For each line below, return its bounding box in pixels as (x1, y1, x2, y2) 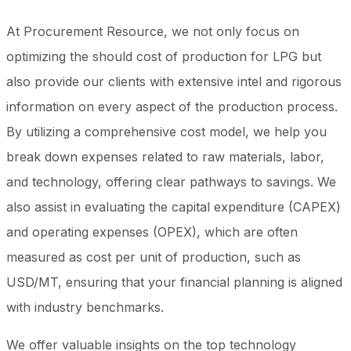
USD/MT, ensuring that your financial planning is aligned (6, 273, 342, 290)
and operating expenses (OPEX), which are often (6, 223, 298, 240)
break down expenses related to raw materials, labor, (6, 148, 324, 165)
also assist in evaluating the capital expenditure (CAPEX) (6, 198, 341, 215)
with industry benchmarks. (6, 299, 164, 315)
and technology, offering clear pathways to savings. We (6, 173, 336, 190)
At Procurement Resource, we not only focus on (6, 23, 299, 39)
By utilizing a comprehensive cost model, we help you (6, 123, 327, 139)
